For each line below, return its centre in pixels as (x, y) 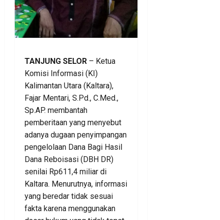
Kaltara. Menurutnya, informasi (76, 184)
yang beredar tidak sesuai (69, 196)
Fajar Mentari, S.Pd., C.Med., (71, 98)
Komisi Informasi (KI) (61, 74)
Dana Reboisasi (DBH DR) (69, 160)
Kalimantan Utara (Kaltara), (69, 86)
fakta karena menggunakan (70, 209)
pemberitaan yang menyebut (73, 123)
